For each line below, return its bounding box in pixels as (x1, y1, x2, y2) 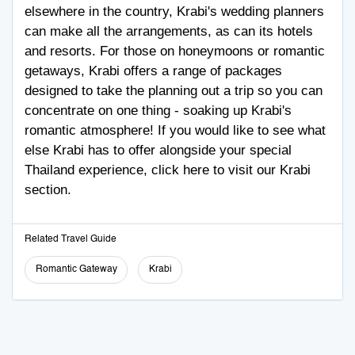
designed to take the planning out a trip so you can (25, 83, 323, 98)
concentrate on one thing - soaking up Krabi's (25, 103, 292, 118)
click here (151, 162, 209, 177)
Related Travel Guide (25, 235, 116, 244)
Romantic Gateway (35, 265, 117, 274)
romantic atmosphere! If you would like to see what (25, 123, 326, 138)
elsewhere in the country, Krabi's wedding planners (25, 4, 324, 19)
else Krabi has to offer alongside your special (25, 143, 292, 158)
